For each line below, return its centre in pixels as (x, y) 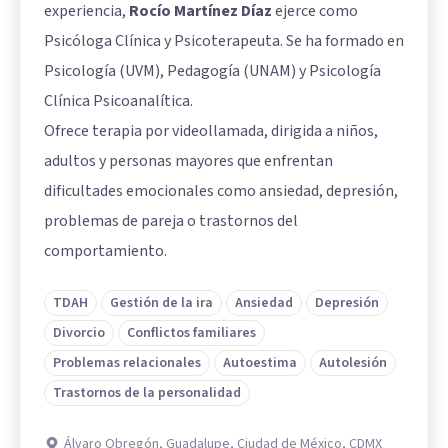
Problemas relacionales (127, 362)
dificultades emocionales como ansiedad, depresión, (221, 190)
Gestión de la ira (161, 302)
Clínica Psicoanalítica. (118, 100)
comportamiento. (105, 250)
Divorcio (79, 332)
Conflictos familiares (191, 332)
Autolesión (353, 362)
